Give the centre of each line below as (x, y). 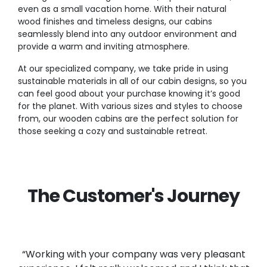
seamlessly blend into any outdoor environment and (127, 34)
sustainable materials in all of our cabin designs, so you (132, 81)
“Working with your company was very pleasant (133, 254)
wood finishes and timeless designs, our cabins (115, 21)
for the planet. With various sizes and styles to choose (130, 106)
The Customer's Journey (133, 196)
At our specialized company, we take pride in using (123, 68)
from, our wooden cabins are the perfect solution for (128, 118)
